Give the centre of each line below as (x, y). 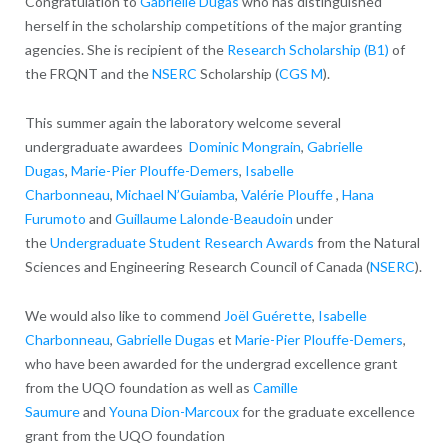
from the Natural (366, 242)
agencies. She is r (78, 49)
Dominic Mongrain (244, 146)
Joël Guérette (267, 315)
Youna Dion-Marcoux (173, 411)
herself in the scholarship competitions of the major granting (213, 25)
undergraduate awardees (105, 146)
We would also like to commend (124, 315)
